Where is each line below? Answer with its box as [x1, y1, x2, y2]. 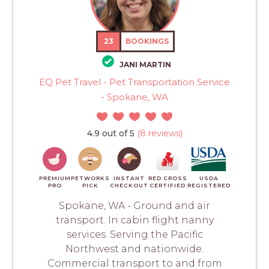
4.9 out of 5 [86, 128, 134, 139]
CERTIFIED [150, 182, 186, 189]
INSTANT [113, 175, 145, 182]
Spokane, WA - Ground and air [59, 200, 210, 212]
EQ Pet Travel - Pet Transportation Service [39, 76, 230, 88]
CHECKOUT [109, 182, 148, 189]
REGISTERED [187, 182, 231, 189]
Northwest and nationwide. [65, 243, 204, 255]
